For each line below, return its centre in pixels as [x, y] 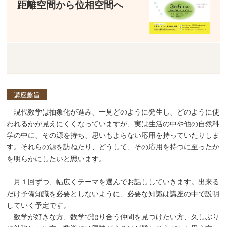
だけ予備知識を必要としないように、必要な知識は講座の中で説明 [113, 194]
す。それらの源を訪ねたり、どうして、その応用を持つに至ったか [113, 147]
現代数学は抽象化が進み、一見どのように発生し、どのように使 [113, 112]
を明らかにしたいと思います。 [56, 159]
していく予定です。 [39, 205]
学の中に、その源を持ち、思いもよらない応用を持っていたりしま [113, 135]
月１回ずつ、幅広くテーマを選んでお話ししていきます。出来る [113, 182]
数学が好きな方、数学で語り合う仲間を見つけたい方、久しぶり [113, 217]
